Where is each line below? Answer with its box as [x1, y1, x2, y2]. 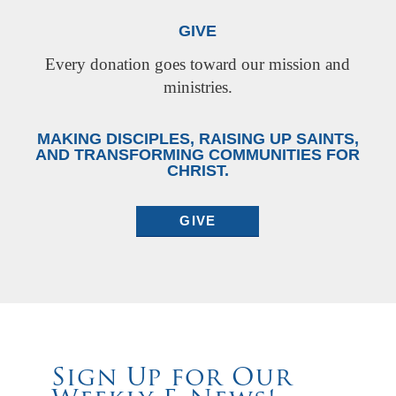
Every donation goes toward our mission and [45, 55, 351, 74]
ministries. [163, 78, 232, 97]
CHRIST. [166, 162, 229, 180]
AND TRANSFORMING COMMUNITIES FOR [35, 146, 361, 164]
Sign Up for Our [50, 367, 293, 392]
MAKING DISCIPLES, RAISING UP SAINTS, [36, 130, 359, 148]
